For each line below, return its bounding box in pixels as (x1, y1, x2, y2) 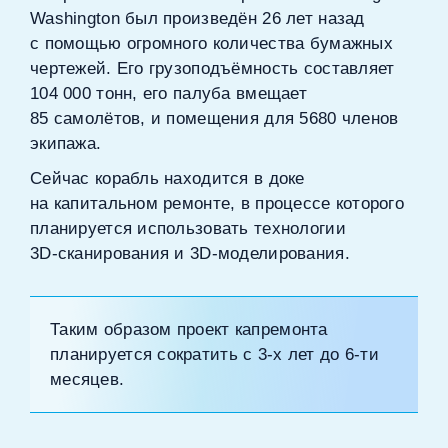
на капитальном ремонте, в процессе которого (30, 194, 405, 213)
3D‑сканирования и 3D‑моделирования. (30, 244, 350, 263)
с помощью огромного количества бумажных (30, 34, 393, 53)
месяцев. (50, 370, 125, 389)
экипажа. (30, 134, 102, 153)
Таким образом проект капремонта (50, 320, 328, 339)
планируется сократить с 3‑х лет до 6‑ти (50, 345, 379, 364)
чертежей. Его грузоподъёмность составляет (30, 59, 395, 78)
